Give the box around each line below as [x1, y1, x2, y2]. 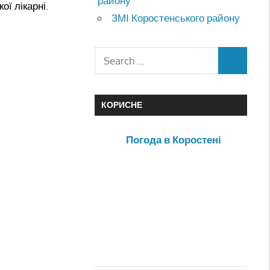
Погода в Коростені [126, 133, 222, 146]
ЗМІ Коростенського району [111, 11, 240, 24]
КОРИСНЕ [101, 99, 142, 110]
